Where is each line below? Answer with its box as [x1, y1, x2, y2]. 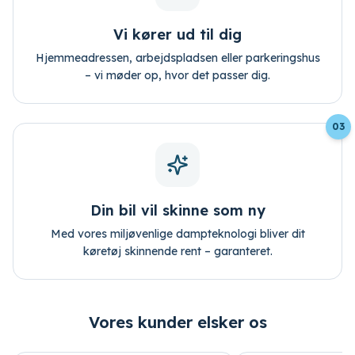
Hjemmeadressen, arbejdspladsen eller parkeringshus [35, 51, 320, 65]
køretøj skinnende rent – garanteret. [82, 244, 273, 258]
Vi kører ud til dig [113, 25, 242, 44]
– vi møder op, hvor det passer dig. [85, 68, 270, 82]
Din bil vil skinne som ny [90, 201, 265, 219]
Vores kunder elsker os [88, 312, 267, 332]
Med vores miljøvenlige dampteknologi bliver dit [50, 227, 305, 241]
